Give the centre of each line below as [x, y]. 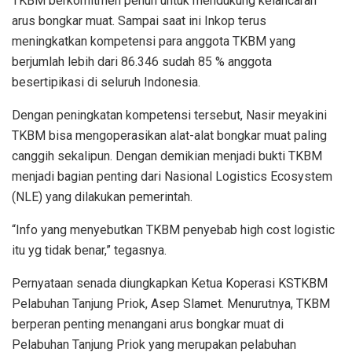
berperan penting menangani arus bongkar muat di [148, 324]
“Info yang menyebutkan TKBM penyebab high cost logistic [173, 229]
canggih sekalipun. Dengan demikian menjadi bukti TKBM [167, 156]
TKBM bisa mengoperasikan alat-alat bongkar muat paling [169, 135]
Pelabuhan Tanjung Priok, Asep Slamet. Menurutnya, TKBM [171, 303]
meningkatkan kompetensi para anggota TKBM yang [154, 41]
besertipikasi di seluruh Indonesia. [106, 82]
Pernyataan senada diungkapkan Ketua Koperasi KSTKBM [170, 283]
